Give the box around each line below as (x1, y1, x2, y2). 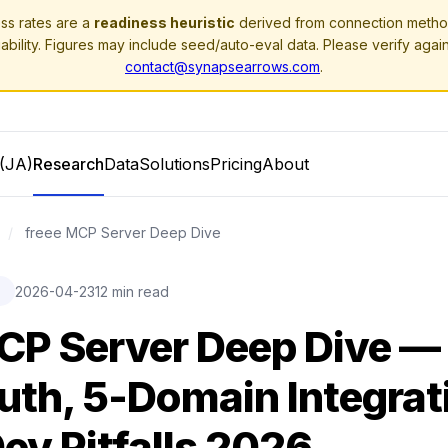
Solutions (139, 153, 210, 174)
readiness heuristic (94, 14, 235, 31)
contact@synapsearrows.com (125, 58, 320, 75)
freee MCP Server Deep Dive (21, 224, 221, 241)
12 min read (94, 282, 169, 300)
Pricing (210, 153, 262, 174)
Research (33, 153, 104, 174)
